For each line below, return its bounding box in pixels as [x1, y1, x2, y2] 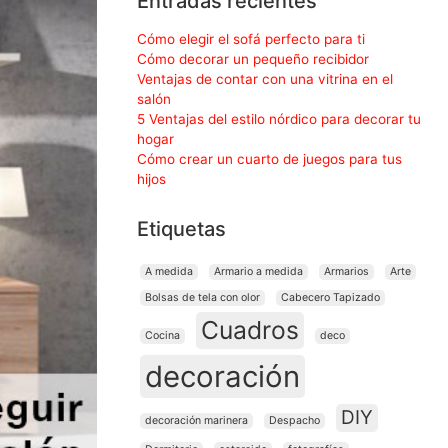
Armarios [324, 265, 369, 279]
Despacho [269, 414, 320, 428]
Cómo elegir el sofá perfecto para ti [137, 31, 365, 48]
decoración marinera [145, 414, 248, 428]
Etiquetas [137, 217, 226, 242]
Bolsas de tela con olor [145, 291, 260, 305]
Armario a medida [214, 265, 303, 279]
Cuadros [201, 315, 299, 346]
